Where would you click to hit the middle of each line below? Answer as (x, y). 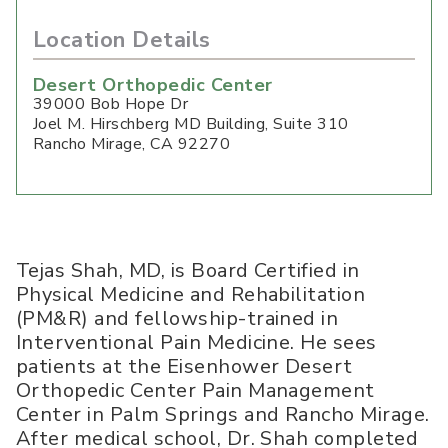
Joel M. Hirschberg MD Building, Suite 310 (191, 123)
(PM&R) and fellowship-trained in (177, 318)
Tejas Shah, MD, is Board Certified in (188, 270)
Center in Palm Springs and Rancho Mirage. (223, 414)
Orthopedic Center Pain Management (195, 390)
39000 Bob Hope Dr (111, 103)
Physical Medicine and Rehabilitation (191, 294)
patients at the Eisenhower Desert (184, 366)
